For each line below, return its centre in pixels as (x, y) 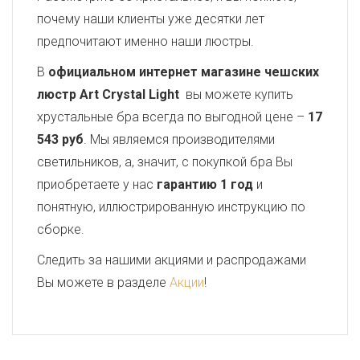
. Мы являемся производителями (179, 139)
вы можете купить (236, 94)
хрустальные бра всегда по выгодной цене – (172, 117)
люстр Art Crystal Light (108, 94)
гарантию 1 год (205, 184)
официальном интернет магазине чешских (184, 72)
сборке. (61, 229)
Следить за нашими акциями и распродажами (172, 260)
